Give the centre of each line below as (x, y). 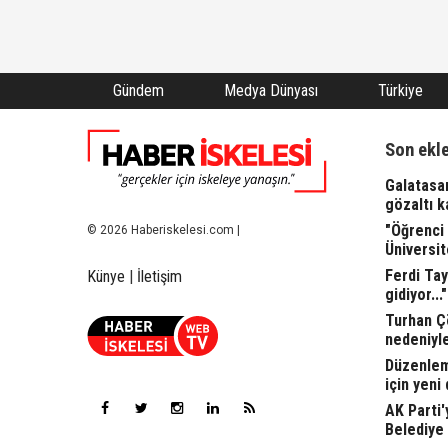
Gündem (138, 91)
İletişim (159, 276)
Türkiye (400, 91)
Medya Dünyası (271, 91)
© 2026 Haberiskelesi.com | (163, 229)
